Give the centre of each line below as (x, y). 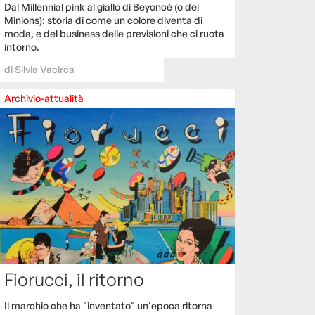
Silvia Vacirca (45, 70)
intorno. (22, 47)
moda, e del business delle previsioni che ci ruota (114, 34)
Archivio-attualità (44, 98)
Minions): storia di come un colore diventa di (103, 20)
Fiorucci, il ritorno (74, 279)
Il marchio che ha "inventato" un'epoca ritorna (108, 306)
